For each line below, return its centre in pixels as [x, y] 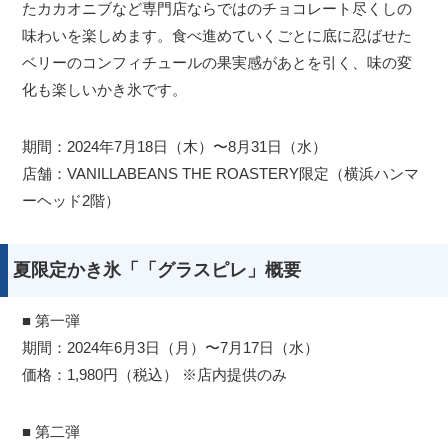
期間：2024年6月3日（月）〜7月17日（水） [171, 348]
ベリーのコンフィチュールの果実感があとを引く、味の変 [217, 63]
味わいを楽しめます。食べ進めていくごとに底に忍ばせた [217, 36]
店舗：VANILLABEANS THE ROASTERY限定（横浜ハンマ [221, 174]
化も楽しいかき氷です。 [105, 90]
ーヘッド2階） [71, 201]
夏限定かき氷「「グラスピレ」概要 [157, 270]
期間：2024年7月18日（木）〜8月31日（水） [175, 147]
